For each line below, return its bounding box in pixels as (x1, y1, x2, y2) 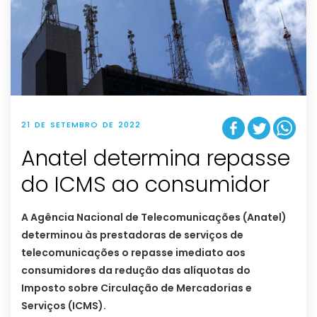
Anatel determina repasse (21, 143, 290, 173)
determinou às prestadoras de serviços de (21, 227, 243, 242)
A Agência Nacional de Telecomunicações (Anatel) (21, 209, 287, 224)
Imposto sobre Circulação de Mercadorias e (21, 280, 252, 295)
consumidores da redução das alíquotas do (21, 263, 250, 277)
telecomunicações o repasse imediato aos (21, 245, 246, 260)
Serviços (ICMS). (21, 298, 106, 313)
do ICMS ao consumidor (21, 169, 270, 200)
